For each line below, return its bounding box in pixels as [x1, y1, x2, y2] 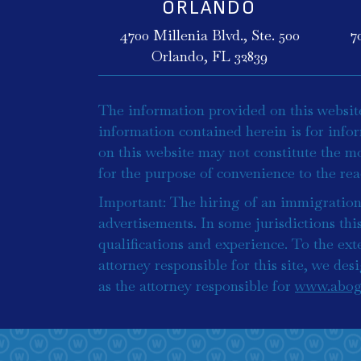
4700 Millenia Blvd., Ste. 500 [118, 26, 300, 44]
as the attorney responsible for [98, 276, 295, 295]
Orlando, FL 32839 [151, 47, 268, 65]
